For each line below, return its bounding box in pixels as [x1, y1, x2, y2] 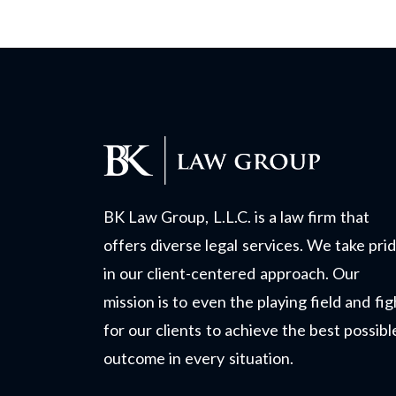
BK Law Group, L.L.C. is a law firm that [103, 207, 369, 227]
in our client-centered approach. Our [103, 263, 360, 284]
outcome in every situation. [103, 348, 293, 369]
